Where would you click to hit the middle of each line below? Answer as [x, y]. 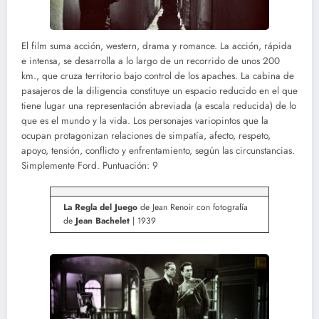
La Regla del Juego [100, 207]
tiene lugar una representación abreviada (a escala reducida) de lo [159, 105]
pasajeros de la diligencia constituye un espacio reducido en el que [159, 90]
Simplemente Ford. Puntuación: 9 [90, 165]
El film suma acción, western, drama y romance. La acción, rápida [157, 46]
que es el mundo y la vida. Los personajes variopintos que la [145, 120]
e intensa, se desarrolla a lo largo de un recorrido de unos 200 [151, 61]
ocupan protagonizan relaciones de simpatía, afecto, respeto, [146, 135]
